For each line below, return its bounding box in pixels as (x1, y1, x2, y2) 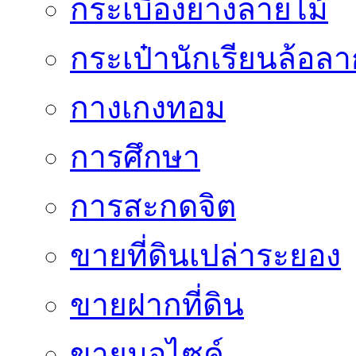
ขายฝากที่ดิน (70, 288, 244, 322)
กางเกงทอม (70, 91, 226, 125)
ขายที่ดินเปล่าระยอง (70, 238, 341, 273)
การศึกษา (70, 140, 200, 174)
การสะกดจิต (70, 189, 236, 223)
